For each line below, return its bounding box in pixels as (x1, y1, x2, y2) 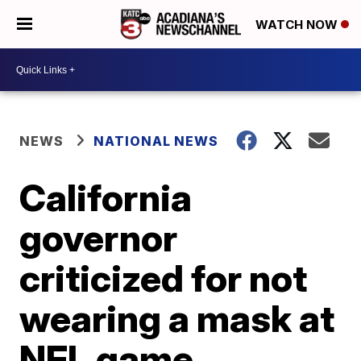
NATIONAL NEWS (93, 133, 219, 149)
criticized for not (19, 255, 308, 301)
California (19, 175, 193, 220)
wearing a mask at (19, 296, 335, 341)
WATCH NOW (255, 17, 341, 33)
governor (19, 215, 178, 260)
